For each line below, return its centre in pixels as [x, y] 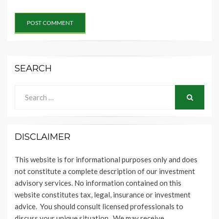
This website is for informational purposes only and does [106, 160]
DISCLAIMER [43, 137]
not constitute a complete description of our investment [105, 171]
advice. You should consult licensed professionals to [99, 207]
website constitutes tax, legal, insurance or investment [103, 195]
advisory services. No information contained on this [98, 183]
